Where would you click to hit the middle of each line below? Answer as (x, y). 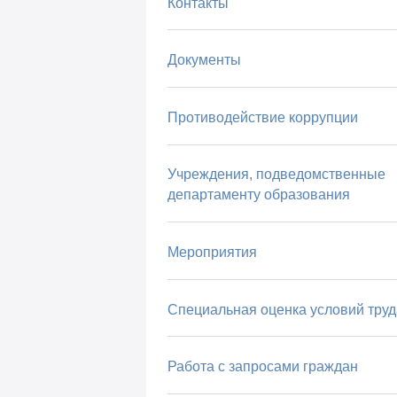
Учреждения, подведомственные (276, 175)
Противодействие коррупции (262, 117)
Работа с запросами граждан (262, 367)
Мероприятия (212, 252)
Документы (204, 60)
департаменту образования (258, 195)
